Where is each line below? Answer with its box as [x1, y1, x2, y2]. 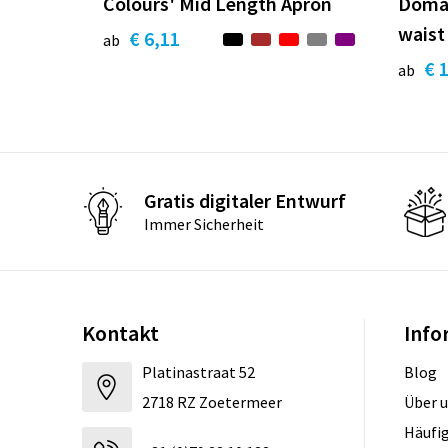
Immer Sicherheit [143, 213, 264, 234]
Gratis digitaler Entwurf [143, 187, 346, 213]
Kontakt [81, 319, 159, 348]
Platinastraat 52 [141, 362, 255, 383]
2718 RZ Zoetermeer [141, 392, 282, 413]
